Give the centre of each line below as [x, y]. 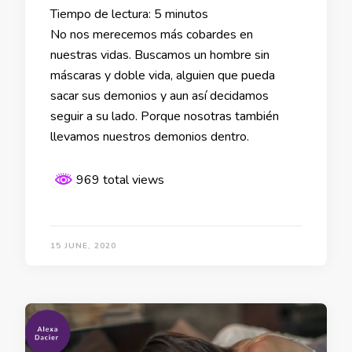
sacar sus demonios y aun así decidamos [159, 95]
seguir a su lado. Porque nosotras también [165, 116]
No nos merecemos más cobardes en [152, 34]
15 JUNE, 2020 [83, 246]
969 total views [119, 180]
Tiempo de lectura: [101, 14]
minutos [187, 14]
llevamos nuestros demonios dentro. [150, 136]
